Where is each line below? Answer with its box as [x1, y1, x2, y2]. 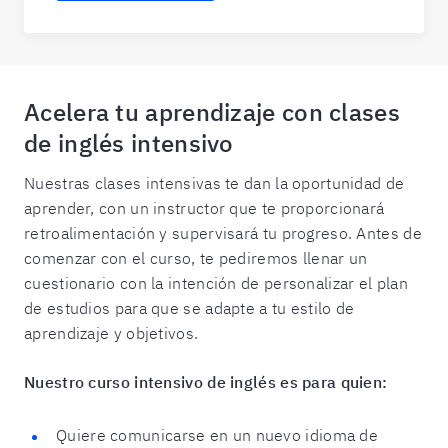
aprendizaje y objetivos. [24, 323, 199, 343]
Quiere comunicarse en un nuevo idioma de [56, 425, 378, 445]
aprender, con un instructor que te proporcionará [24, 198, 385, 218]
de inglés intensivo [24, 127, 234, 159]
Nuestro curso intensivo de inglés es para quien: [24, 372, 388, 392]
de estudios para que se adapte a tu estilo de [24, 298, 355, 318]
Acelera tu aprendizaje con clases [24, 96, 400, 128]
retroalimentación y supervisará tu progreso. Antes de [24, 223, 422, 243]
